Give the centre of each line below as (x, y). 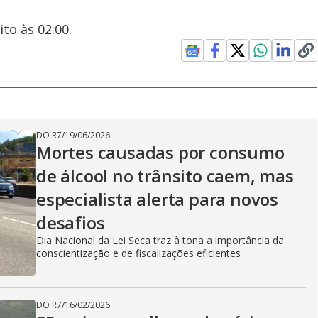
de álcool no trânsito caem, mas (165, 176)
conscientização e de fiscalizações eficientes (138, 253)
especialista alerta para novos (157, 199)
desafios (71, 223)
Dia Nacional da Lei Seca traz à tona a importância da (160, 240)
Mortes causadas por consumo (160, 152)
